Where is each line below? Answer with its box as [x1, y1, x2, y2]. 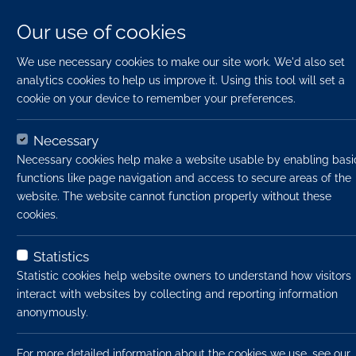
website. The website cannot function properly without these [17, 190, 331, 203]
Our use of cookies [17, 21, 186, 44]
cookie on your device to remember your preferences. [17, 92, 296, 105]
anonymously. [17, 306, 88, 319]
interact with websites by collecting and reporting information [17, 288, 338, 300]
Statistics [33, 249, 89, 265]
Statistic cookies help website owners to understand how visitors [17, 269, 351, 282]
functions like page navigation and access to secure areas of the [17, 172, 351, 184]
